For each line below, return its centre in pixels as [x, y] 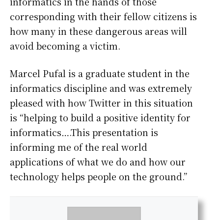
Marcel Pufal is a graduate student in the [100, 73]
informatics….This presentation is [84, 132]
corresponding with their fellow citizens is [103, 16]
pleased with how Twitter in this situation [101, 102]
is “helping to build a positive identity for [100, 117]
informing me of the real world [79, 147]
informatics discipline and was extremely [101, 88]
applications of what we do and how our [98, 161]
